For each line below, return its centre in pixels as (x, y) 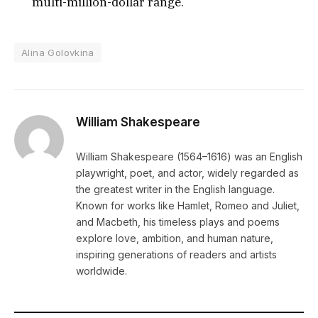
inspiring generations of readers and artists (176, 254)
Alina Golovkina (58, 52)
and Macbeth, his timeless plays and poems (178, 221)
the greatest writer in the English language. (175, 189)
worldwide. (102, 270)
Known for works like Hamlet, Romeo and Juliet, (188, 205)
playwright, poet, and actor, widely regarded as (187, 172)
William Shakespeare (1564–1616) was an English (189, 156)
